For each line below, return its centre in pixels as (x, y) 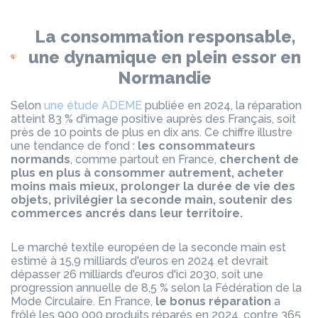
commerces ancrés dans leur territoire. (127, 213)
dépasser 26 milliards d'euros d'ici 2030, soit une (137, 274)
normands (40, 159)
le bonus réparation (213, 301)
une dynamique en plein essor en (165, 57)
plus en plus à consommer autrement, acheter (147, 173)
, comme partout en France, (145, 159)
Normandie (165, 78)
